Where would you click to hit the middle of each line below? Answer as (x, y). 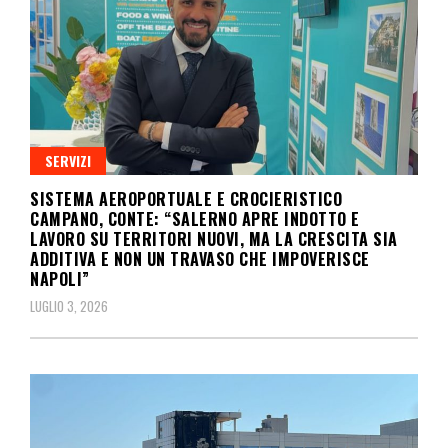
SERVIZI (68, 161)
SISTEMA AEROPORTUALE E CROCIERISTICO (186, 199)
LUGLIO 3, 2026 (69, 306)
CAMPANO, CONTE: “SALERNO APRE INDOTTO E (195, 219)
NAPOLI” (60, 279)
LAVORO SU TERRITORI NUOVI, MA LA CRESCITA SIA (214, 239)
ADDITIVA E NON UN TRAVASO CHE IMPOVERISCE (200, 259)
